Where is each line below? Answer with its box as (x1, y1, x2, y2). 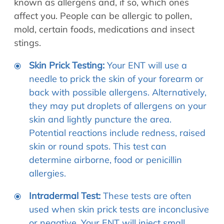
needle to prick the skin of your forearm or (29, 72, 203, 84)
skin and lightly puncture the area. (29, 113, 171, 125)
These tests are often (100, 189, 191, 201)
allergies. (29, 167, 66, 179)
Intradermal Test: (29, 189, 100, 201)
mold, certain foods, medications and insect (14, 23, 194, 35)
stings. (14, 36, 41, 48)
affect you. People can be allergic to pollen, (14, 9, 192, 21)
